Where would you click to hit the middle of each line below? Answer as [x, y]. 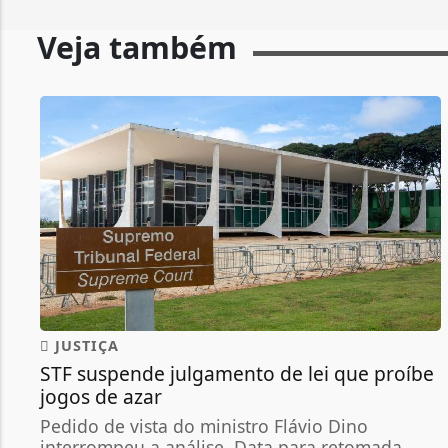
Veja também [137, 48]
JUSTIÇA [84, 346]
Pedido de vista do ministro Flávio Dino [204, 426]
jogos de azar [101, 397]
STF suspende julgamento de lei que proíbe [237, 374]
